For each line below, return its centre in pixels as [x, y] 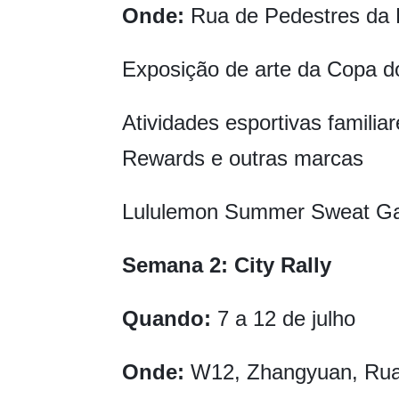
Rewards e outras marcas [243, 159]
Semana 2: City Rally [227, 265]
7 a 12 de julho [283, 319]
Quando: [167, 319]
